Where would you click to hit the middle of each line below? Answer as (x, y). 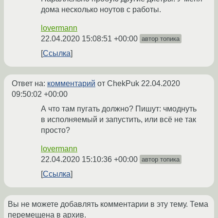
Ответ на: (29, 84)
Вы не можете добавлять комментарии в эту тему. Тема (108, 204)
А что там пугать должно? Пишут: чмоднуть (119, 109)
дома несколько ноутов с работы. (101, 10)
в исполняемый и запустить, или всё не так (118, 120)
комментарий (71, 84)
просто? (55, 130)
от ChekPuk (118, 84)
